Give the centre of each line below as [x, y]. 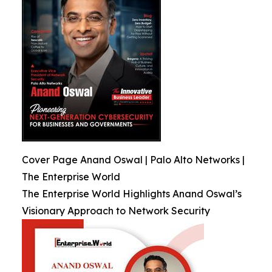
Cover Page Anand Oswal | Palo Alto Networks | [133, 160]
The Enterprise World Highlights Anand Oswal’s [132, 194]
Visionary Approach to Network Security [116, 211]
